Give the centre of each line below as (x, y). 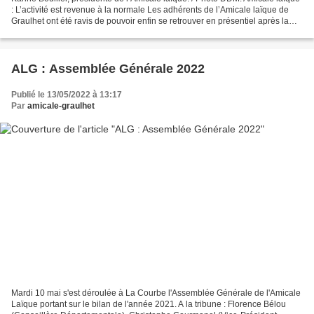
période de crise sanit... (55, 32)
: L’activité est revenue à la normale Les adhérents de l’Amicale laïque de (150, 9)
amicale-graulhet (61, 105)
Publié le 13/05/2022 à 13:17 (67, 94)
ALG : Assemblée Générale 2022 (108, 68)
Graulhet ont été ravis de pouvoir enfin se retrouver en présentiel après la (150, 21)
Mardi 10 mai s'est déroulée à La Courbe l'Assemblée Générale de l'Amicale (156, 293)
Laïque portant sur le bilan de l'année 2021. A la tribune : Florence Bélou (149, 305)
